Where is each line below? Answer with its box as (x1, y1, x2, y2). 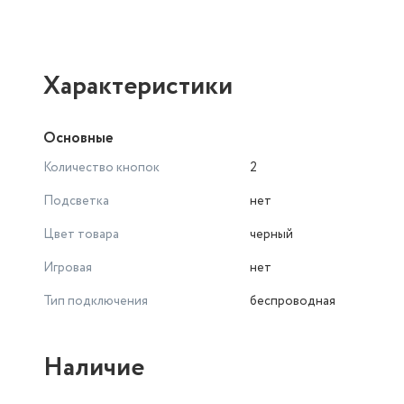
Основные (43, 128, 113, 149)
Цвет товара (43, 225, 119, 243)
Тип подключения (43, 292, 148, 310)
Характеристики (43, 68, 233, 106)
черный (250, 225, 293, 243)
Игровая (43, 259, 92, 277)
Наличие (43, 349, 144, 387)
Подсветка (43, 192, 109, 210)
